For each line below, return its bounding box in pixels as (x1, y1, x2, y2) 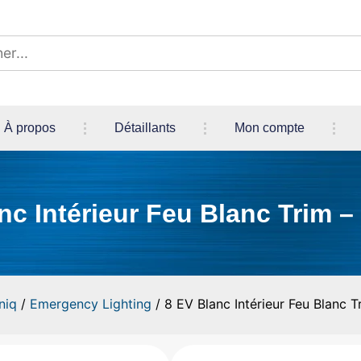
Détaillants (114, 121, 176, 135)
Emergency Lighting (30, 295, 151, 312)
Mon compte (234, 121, 305, 135)
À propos (4, 121, 56, 135)
